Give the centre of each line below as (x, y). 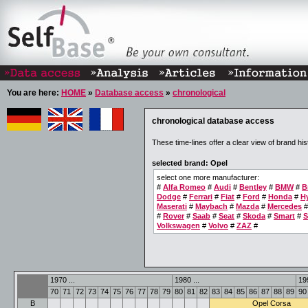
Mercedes (285, 206)
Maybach (211, 206)
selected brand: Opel (190, 163)
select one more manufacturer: (208, 177)
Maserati (172, 206)
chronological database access (213, 121)
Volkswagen (178, 225)
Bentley (253, 187)
